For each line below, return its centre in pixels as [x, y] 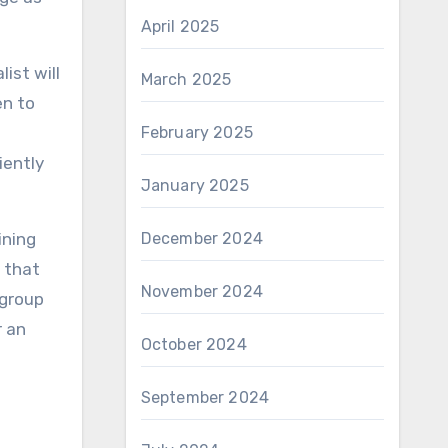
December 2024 [202, 238]
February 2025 [197, 132]
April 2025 [180, 26]
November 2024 [202, 291]
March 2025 [186, 79]
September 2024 [205, 397]
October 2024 [193, 344]
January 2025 [194, 185]
